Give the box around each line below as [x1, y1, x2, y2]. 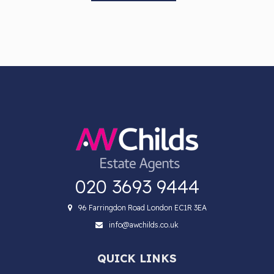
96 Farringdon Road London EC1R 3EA [78, 202, 207, 212]
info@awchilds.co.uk [109, 220, 179, 229]
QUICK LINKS [97, 251, 177, 265]
